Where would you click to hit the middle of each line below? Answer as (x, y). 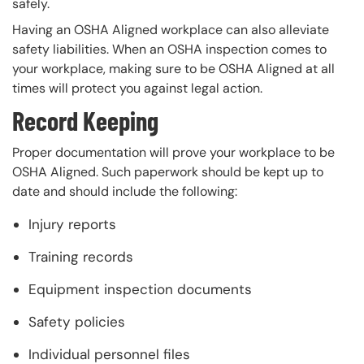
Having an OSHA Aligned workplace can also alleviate (171, 29)
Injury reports (72, 224)
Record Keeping (85, 120)
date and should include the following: (125, 191)
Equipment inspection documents (140, 289)
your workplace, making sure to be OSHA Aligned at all (173, 68)
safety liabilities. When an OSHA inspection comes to (169, 49)
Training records (81, 256)
